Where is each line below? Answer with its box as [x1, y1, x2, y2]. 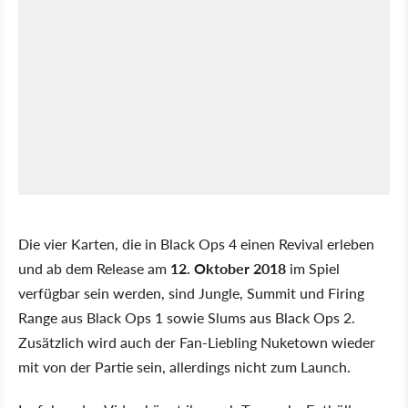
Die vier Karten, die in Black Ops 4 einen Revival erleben [18, 232, 374, 254]
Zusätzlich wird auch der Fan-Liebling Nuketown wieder [18, 331, 375, 352]
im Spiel [286, 257, 340, 279]
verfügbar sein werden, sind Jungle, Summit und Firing [18, 281, 364, 303]
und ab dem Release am [18, 257, 170, 279]
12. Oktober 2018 [170, 257, 286, 279]
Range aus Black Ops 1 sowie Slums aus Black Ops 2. [18, 306, 355, 328]
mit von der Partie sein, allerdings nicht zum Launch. [18, 355, 351, 377]
